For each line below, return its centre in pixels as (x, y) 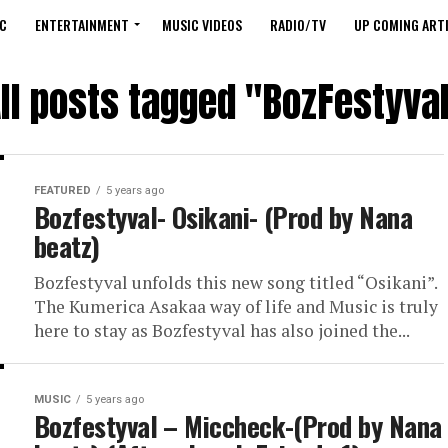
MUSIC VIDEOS (202, 24)
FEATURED (62, 190)
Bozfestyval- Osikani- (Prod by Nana (223, 217)
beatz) (67, 246)
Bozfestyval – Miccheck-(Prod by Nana (238, 426)
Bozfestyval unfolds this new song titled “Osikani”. (235, 282)
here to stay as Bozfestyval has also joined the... (222, 330)
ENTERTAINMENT (82, 24)
